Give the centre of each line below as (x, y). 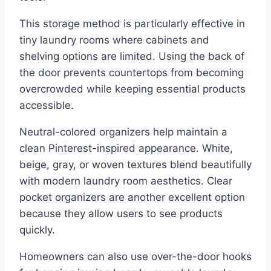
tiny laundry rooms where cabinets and (114, 40)
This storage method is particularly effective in (132, 23)
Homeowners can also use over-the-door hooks (135, 256)
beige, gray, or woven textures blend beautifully (135, 164)
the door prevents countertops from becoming (132, 72)
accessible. (47, 105)
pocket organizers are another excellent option (132, 197)
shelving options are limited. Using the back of (132, 56)
